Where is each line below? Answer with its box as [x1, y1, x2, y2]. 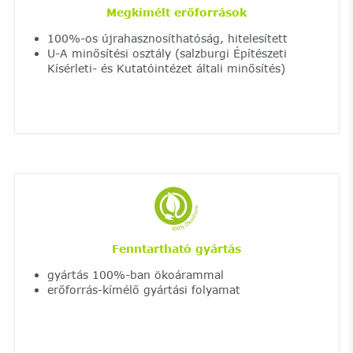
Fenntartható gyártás [112, 241, 241, 255]
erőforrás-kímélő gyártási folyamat [46, 282, 240, 296]
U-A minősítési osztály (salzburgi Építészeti [46, 46, 287, 60]
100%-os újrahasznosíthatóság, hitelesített [46, 31, 288, 45]
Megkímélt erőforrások [106, 5, 247, 19]
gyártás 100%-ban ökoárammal [46, 267, 224, 281]
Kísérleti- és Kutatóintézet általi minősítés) [46, 61, 285, 75]
